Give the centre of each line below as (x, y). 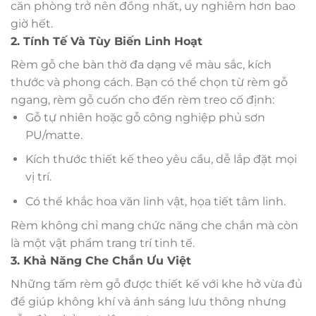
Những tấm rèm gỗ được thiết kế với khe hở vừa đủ (157, 284)
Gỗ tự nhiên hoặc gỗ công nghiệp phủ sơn (145, 117)
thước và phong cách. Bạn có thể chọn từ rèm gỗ (149, 82)
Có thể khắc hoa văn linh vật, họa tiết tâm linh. (155, 201)
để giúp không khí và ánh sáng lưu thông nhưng (148, 302)
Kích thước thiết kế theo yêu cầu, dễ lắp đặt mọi (161, 159)
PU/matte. (54, 135)
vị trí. (38, 177)
